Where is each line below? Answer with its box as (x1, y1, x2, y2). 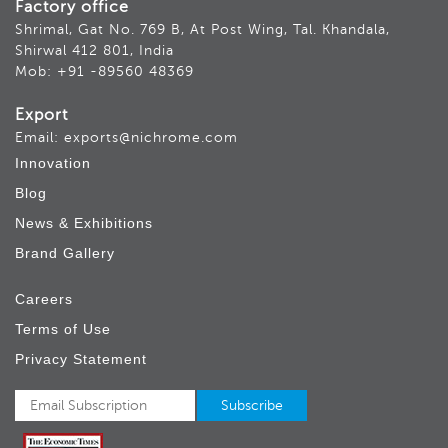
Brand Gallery (15, 244, 115, 261)
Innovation (15, 154, 91, 171)
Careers (15, 290, 73, 307)
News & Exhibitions (15, 214, 153, 231)
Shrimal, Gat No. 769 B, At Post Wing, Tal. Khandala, (15, 21, 390, 37)
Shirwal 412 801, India (15, 42, 174, 58)
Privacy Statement (15, 350, 147, 367)
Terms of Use (15, 320, 111, 337)
